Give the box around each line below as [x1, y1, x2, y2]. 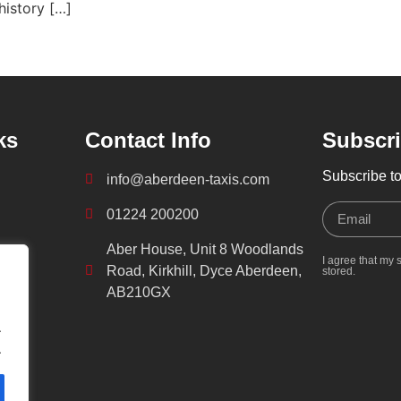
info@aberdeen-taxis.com [106, 171, 269, 187]
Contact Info [85, 127, 211, 152]
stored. [322, 264, 355, 277]
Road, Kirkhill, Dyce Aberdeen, [106, 262, 302, 278]
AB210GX [106, 284, 171, 300]
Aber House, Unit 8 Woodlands [106, 241, 303, 257]
